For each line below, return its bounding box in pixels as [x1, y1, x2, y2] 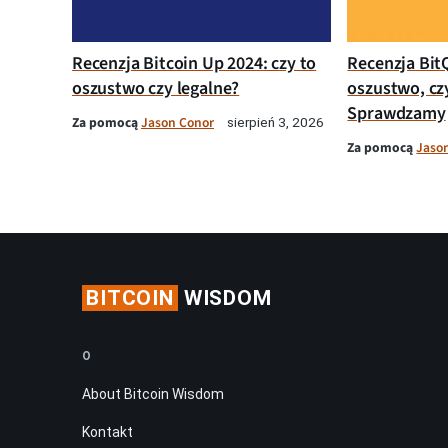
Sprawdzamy [347, 100, 446, 126]
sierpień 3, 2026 [227, 113, 324, 130]
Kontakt [82, 423, 133, 440]
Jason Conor [141, 112, 214, 132]
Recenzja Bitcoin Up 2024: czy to [72, 50, 317, 76]
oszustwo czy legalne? [72, 75, 240, 101]
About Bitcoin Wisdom [82, 385, 224, 402]
